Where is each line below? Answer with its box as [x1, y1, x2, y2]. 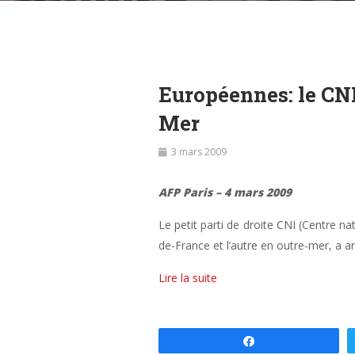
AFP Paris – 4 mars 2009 [158, 185, 292, 200]
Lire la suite [158, 270, 217, 285]
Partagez [265, 336, 307, 347]
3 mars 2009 [170, 145, 227, 158]
